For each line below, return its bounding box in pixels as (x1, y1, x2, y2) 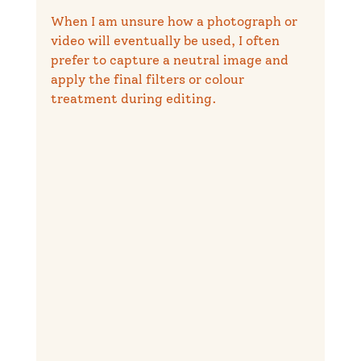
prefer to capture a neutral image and (50, 52, 292, 68)
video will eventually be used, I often (50, 32, 283, 48)
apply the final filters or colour (50, 71, 247, 87)
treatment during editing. (50, 90, 217, 106)
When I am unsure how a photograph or (50, 13, 301, 29)
